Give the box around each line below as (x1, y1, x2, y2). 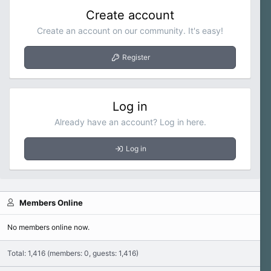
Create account (86, 7, 175, 22)
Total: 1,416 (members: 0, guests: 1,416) (7, 248, 139, 258)
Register (122, 52, 150, 62)
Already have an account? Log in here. (54, 116, 206, 127)
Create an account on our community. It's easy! (37, 25, 224, 36)
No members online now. (7, 222, 90, 232)
